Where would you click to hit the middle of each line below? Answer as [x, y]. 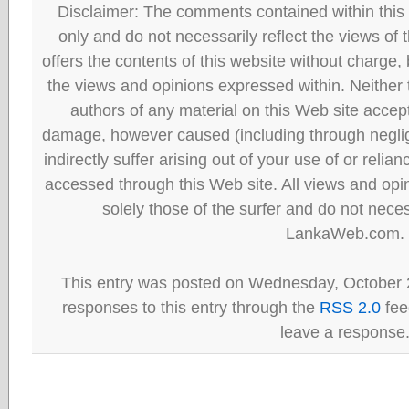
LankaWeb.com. [345, 233]
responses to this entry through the [190, 307]
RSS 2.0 [350, 307]
